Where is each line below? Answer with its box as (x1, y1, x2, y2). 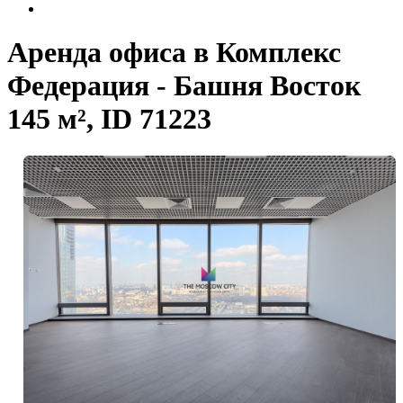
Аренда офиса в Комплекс (7, 36, 341, 69)
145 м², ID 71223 (7, 103, 211, 136)
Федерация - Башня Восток (7, 69, 361, 103)
